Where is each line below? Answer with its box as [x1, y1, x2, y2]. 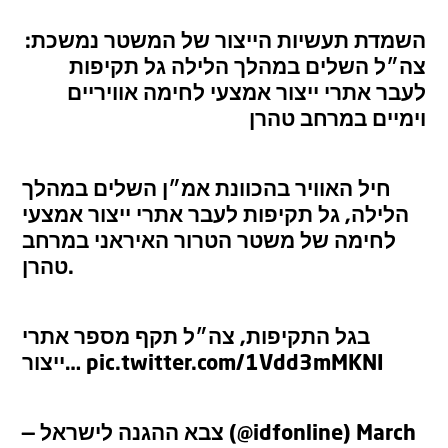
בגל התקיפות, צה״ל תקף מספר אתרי [22, 328, 370, 350]
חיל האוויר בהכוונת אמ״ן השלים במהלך [22, 180, 391, 202]
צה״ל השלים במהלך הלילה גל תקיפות [69, 58, 426, 80]
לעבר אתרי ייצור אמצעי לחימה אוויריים [67, 84, 426, 106]
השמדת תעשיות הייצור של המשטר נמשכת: [25, 32, 426, 54]
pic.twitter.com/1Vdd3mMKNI [86, 354, 384, 376]
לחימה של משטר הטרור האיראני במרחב [22, 232, 396, 254]
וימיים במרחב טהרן [249, 110, 426, 132]
